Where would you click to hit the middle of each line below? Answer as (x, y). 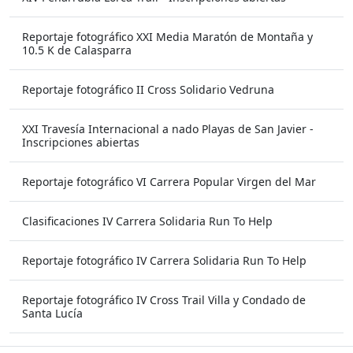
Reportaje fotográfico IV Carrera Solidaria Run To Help (164, 261)
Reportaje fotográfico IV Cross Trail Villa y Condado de (164, 300)
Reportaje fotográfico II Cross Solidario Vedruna (148, 90)
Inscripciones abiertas (81, 143)
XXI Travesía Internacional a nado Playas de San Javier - (168, 129)
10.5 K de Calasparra (77, 50)
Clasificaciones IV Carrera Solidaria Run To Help (147, 221)
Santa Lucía (52, 314)
